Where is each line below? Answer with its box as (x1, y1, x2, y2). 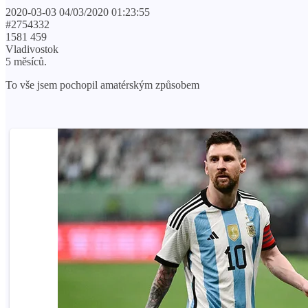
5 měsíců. (5, 55, 47, 67)
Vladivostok (5, 43, 58, 55)
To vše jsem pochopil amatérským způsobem (5, 78, 199, 91)
